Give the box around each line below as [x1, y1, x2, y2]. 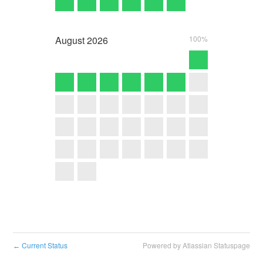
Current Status [20, 240, 68, 250]
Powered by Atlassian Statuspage [142, 240, 250, 250]
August [55, 33, 85, 48]
